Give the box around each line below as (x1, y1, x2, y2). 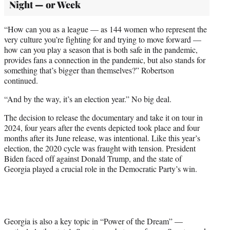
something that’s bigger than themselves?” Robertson (4, 64, 174, 75)
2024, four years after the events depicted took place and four (4, 122, 200, 133)
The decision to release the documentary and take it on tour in (4, 111, 203, 123)
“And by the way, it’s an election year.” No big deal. (4, 93, 171, 104)
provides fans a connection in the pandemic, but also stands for (4, 54, 205, 65)
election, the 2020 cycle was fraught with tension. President (4, 142, 196, 154)
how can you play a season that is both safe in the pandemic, (4, 44, 198, 55)
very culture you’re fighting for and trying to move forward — (4, 33, 201, 45)
